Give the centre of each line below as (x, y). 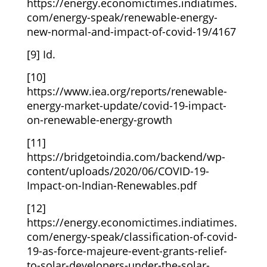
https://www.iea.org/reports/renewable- (127, 91)
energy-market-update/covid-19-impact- (126, 105)
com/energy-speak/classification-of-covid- (132, 236)
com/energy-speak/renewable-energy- (122, 17)
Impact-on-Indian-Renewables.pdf (111, 185)
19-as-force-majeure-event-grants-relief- (127, 251)
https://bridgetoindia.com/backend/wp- (126, 156)
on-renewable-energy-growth (99, 119)
